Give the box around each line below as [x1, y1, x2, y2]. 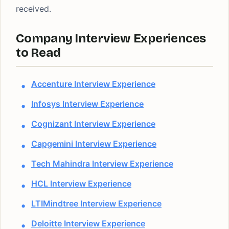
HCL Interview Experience [31, 178, 131, 189]
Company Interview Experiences [16, 31, 207, 45]
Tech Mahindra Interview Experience [31, 158, 173, 169]
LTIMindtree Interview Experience [31, 198, 162, 209]
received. [16, 4, 51, 14]
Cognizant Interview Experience [31, 119, 155, 129]
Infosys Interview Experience [31, 99, 144, 109]
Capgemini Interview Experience [31, 139, 156, 149]
